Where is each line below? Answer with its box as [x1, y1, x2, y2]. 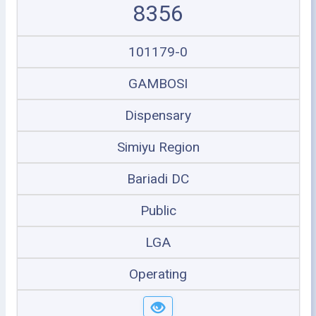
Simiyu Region [116, 139, 200, 155]
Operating [129, 266, 187, 282]
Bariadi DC [127, 171, 189, 187]
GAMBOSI [128, 75, 188, 92]
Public [140, 202, 176, 219]
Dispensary [125, 107, 191, 123]
